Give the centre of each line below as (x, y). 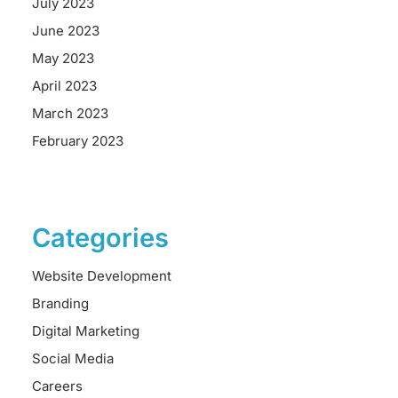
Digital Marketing (86, 331)
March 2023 (70, 113)
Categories (100, 238)
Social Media (73, 358)
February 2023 (78, 141)
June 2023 (66, 31)
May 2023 (63, 58)
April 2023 (64, 86)
